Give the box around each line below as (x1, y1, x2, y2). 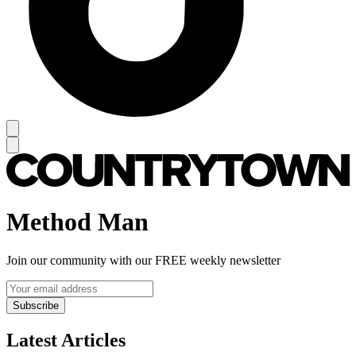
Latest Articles (6, 329, 126, 350)
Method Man (6, 207, 149, 236)
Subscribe (13, 300, 59, 312)
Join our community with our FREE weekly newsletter (6, 253, 281, 268)
